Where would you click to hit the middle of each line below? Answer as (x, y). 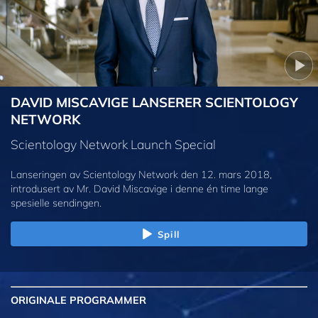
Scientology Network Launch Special (113, 144)
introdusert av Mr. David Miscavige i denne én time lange (139, 188)
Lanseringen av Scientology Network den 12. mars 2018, (141, 174)
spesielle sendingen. (56, 203)
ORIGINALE (39, 300)
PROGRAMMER (106, 300)
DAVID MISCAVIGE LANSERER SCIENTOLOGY (154, 103)
